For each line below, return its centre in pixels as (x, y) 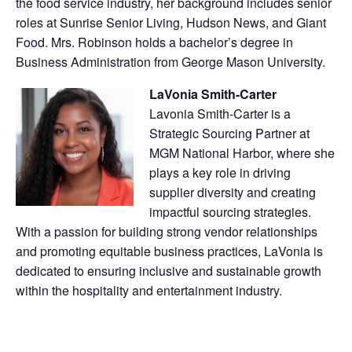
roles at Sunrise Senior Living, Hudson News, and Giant (171, 22)
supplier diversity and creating (233, 192)
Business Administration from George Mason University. (170, 61)
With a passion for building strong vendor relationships (167, 231)
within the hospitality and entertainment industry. (149, 290)
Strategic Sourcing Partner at (229, 133)
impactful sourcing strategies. (230, 211)
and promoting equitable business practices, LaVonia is (169, 251)
